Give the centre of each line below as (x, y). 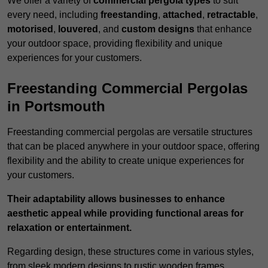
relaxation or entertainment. (69, 228)
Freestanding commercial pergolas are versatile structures (130, 132)
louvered (78, 29)
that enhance (223, 29)
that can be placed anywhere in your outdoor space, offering (133, 147)
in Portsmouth (56, 106)
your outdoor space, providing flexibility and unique (115, 44)
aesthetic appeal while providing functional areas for (125, 214)
